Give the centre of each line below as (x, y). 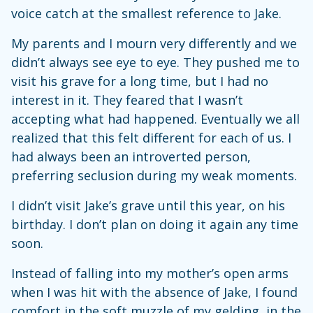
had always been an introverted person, (131, 156)
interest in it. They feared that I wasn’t (127, 100)
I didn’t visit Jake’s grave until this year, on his (148, 205)
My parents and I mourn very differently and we (154, 43)
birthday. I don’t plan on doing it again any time (155, 224)
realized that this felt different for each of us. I (151, 137)
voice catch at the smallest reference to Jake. (146, 13)
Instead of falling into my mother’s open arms (150, 273)
